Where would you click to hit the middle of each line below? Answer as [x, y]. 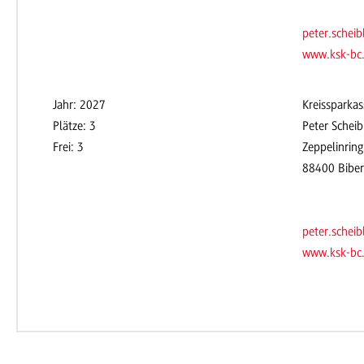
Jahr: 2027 [79, 105]
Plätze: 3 [74, 126]
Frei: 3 [68, 147]
